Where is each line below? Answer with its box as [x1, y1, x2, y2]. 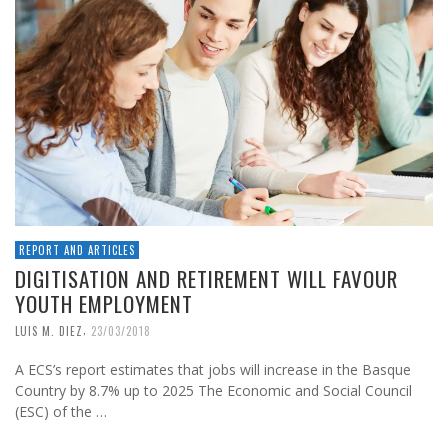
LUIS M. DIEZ [15, 323, 83, 340]
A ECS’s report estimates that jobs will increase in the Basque [15, 360, 411, 380]
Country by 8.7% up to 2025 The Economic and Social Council [15, 381, 412, 401]
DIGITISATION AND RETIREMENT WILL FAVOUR [15, 263, 398, 295]
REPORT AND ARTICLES [19, 242, 135, 259]
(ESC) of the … [15, 402, 107, 422]
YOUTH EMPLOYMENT [15, 288, 193, 320]
